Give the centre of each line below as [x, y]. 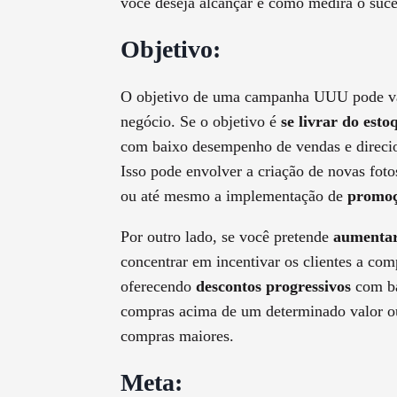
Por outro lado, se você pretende [227, 237]
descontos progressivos [273, 287]
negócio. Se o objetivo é [201, 122]
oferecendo [158, 287]
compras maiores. [177, 336]
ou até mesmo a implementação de [234, 196]
